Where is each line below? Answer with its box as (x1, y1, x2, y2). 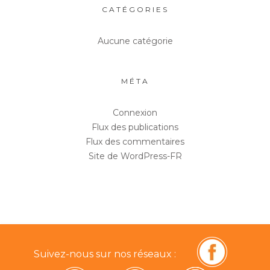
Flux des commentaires (86, 136, 184, 147)
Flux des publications (92, 121, 178, 133)
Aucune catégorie (97, 35, 173, 46)
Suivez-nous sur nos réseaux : (34, 248, 176, 260)
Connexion (113, 107, 157, 118)
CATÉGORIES (101, 4, 169, 14)
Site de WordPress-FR (88, 150, 182, 162)
